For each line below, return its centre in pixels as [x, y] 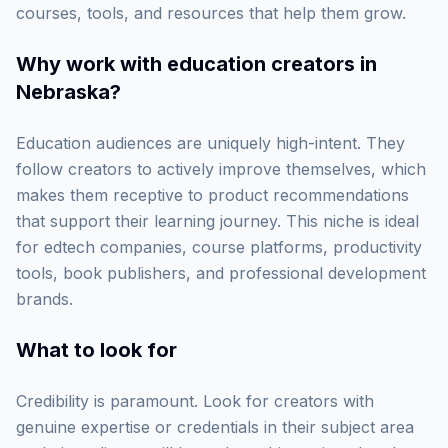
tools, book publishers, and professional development [221, 273]
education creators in [272, 64]
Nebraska [63, 92]
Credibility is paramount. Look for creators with [195, 401]
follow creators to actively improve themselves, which [221, 169]
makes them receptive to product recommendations [212, 195]
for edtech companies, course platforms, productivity [219, 247]
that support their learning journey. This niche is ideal [217, 221]
